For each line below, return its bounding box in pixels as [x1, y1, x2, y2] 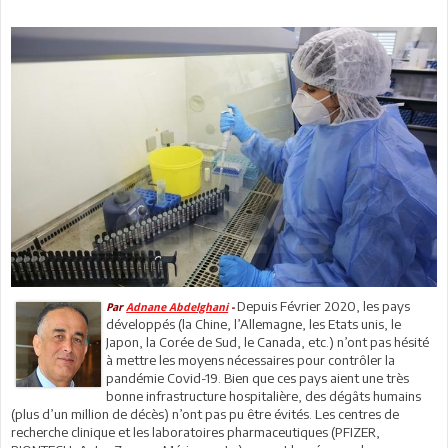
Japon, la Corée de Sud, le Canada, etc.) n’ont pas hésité [106, 333, 430, 350]
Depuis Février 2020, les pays [237, 297, 411, 314]
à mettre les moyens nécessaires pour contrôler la [106, 351, 396, 368]
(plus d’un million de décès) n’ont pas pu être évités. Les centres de [11, 405, 399, 422]
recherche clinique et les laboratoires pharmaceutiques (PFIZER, [11, 423, 380, 440]
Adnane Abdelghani [126, 300, 229, 314]
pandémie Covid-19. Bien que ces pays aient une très [106, 369, 410, 386]
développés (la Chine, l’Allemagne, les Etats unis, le [106, 315, 402, 332]
